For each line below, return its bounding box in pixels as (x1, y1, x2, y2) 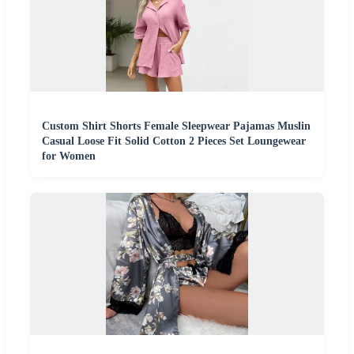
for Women (42, 149, 96, 162)
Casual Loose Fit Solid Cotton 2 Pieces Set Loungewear (42, 134, 306, 147)
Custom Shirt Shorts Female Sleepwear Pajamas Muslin (42, 119, 311, 132)
